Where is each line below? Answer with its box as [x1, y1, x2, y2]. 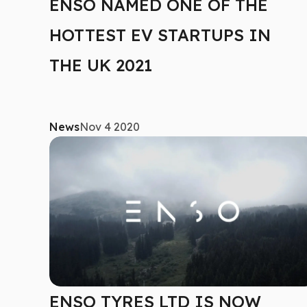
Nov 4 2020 [79, 120, 140, 134]
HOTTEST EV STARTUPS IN [49, 24, 271, 45]
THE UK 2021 [49, 54, 152, 75]
